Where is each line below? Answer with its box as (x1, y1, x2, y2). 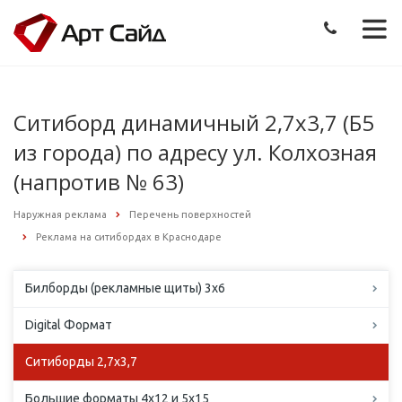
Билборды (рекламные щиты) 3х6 (25, 281, 225, 296)
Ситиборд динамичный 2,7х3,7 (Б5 (13, 107, 374, 137)
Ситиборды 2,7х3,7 (25, 354, 137, 370)
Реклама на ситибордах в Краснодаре (36, 232, 222, 243)
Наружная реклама (13, 208, 107, 220)
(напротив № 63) (13, 166, 184, 197)
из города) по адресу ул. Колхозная (13, 136, 377, 167)
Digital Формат (25, 318, 112, 333)
